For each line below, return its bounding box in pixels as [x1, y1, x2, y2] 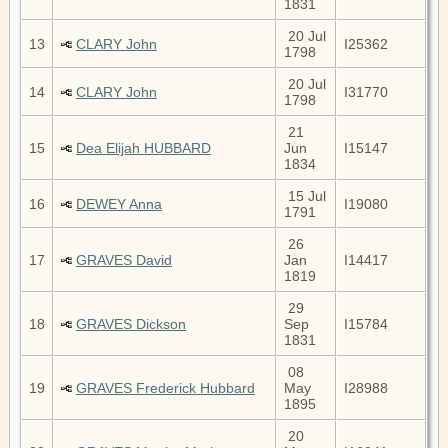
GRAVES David [76, 251, 172, 268]
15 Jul [284, 187, 326, 204]
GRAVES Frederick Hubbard [76, 379, 255, 396]
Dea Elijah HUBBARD [76, 139, 211, 156]
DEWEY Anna [76, 195, 162, 212]
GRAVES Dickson [76, 315, 186, 332]
